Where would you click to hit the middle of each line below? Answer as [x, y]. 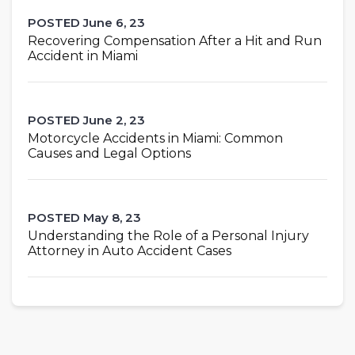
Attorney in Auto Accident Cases [130, 250]
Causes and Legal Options [109, 153]
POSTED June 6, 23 [86, 22]
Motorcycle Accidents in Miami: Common [155, 138]
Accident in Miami [83, 55]
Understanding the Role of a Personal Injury [168, 235]
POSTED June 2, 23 [86, 120]
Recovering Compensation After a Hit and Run [175, 40]
